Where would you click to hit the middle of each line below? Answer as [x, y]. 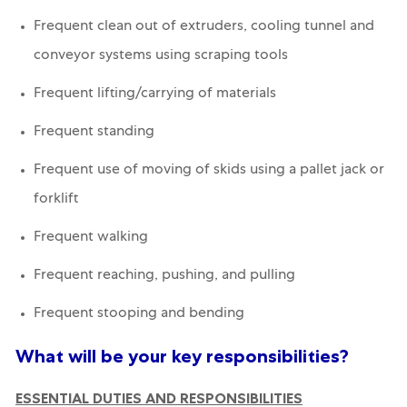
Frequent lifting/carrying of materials [154, 95]
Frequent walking [90, 238]
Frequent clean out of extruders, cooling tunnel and [203, 28]
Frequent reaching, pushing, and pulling [164, 277]
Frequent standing [94, 133]
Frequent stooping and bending [139, 315]
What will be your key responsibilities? [182, 357]
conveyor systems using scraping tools [160, 57]
